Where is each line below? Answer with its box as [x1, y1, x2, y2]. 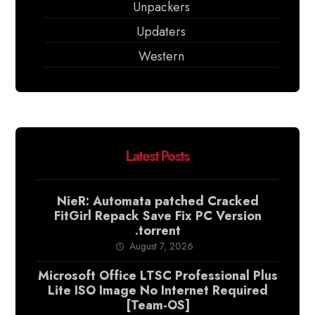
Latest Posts [126, 146, 189, 167]
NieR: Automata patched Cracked [56, 192, 259, 210]
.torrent [134, 221, 181, 240]
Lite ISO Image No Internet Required [47, 281, 268, 300]
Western [138, 47, 184, 65]
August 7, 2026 [129, 239, 193, 253]
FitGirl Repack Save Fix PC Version [53, 207, 262, 225]
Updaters [136, 22, 186, 41]
